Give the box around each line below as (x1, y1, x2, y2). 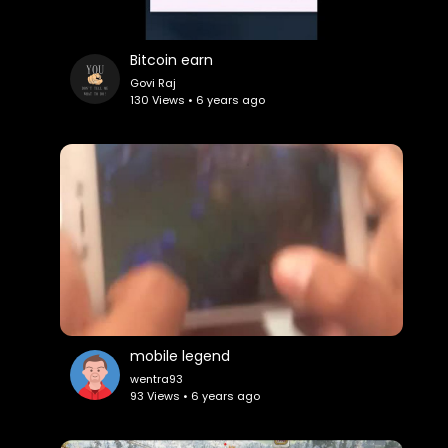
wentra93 (130, 370, 184, 387)
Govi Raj (130, 74, 177, 91)
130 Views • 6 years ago (130, 91, 266, 108)
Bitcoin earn (130, 49, 214, 70)
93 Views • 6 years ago (130, 387, 261, 404)
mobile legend (130, 345, 231, 366)
